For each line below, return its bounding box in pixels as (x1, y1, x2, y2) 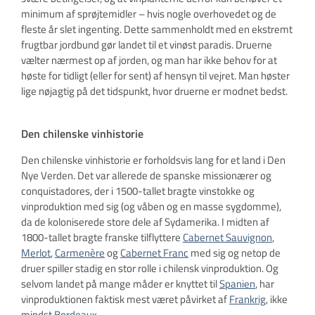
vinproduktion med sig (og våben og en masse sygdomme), (21, 198, 281, 215)
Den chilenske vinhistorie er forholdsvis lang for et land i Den (21, 152, 285, 169)
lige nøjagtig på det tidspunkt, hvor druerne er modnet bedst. (21, 83, 288, 100)
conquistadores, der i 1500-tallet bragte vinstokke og (21, 183, 255, 200)
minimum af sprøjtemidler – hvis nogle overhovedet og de (21, 6, 276, 22)
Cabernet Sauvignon (183, 229, 272, 246)
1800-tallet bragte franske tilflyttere (21, 229, 183, 246)
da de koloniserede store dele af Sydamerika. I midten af (21, 214, 269, 231)
